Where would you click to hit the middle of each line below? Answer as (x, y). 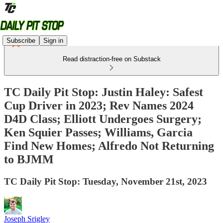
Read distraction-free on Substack (111, 59)
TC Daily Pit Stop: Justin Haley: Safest (104, 92)
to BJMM (29, 159)
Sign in (53, 40)
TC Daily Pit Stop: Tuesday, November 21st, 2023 (106, 181)
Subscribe (21, 40)
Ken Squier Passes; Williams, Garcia (98, 132)
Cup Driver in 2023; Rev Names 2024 (99, 105)
